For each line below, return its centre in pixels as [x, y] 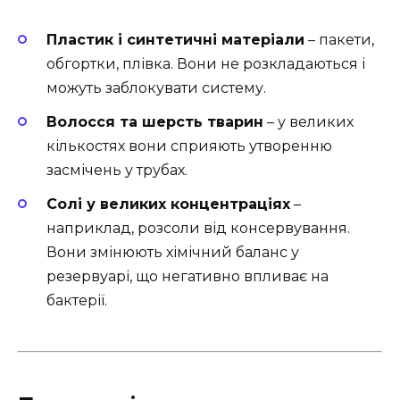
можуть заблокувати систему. [156, 87]
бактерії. [77, 301]
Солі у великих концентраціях [168, 204]
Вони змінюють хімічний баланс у [173, 253]
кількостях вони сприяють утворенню [189, 146]
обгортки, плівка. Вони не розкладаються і [206, 63]
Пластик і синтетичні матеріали [175, 39]
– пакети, [339, 39]
